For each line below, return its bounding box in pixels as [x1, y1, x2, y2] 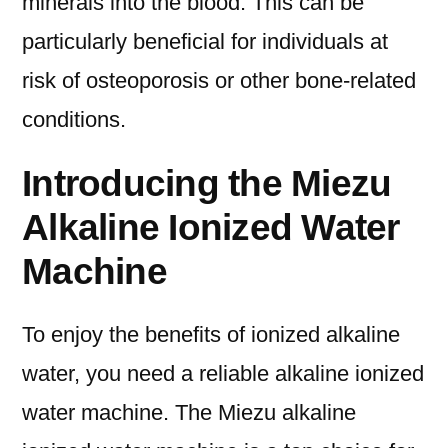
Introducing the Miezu [22, 162, 392, 205]
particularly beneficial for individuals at [22, 29, 388, 55]
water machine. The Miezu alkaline [22, 400, 356, 426]
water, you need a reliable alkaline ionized [22, 361, 424, 387]
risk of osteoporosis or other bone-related [22, 68, 416, 94]
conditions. [22, 107, 126, 133]
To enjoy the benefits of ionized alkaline [22, 322, 400, 348]
